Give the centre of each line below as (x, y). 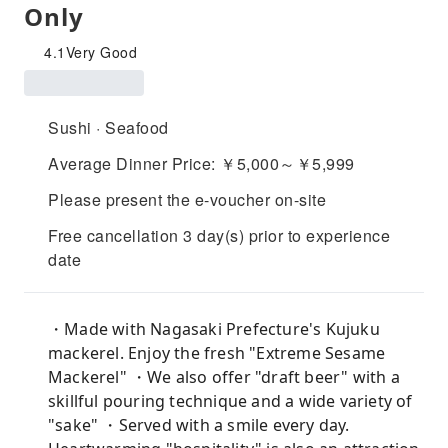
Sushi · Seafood (108, 127)
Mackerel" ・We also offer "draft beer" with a (224, 377)
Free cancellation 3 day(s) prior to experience (219, 235)
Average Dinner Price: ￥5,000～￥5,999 (201, 163)
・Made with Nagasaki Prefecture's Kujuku (214, 329)
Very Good (101, 52)
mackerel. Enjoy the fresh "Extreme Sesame (217, 353)
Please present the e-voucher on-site (187, 199)
